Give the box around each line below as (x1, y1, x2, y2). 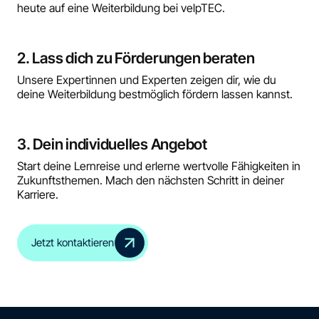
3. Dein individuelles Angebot (17, 135, 207, 153)
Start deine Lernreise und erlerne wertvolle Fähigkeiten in (17, 158, 300, 173)
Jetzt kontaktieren (31, 236, 115, 250)
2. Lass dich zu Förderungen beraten (17, 48, 255, 67)
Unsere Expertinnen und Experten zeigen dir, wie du (17, 72, 276, 87)
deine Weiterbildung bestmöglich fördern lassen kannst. (17, 86, 293, 101)
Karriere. (17, 187, 58, 202)
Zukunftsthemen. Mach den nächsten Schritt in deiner (17, 172, 284, 187)
